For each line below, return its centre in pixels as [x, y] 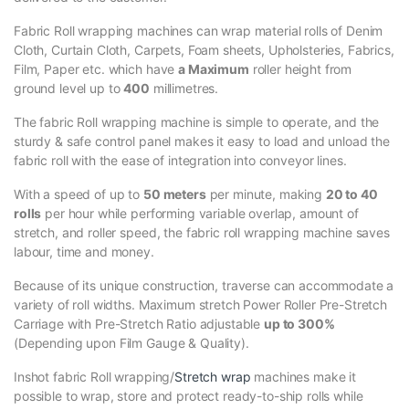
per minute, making [266, 194]
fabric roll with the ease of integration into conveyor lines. [180, 161]
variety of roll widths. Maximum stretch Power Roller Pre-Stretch [201, 305]
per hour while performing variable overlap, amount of [200, 214]
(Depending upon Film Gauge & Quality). [131, 343]
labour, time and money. [84, 252]
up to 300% [299, 324]
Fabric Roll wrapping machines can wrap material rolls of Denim [199, 31]
